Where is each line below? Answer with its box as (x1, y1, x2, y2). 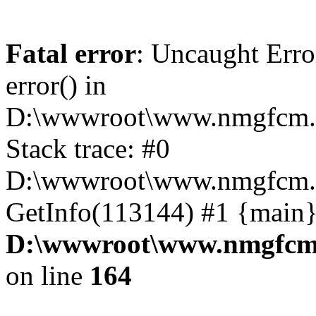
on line (6, 260, 90, 291)
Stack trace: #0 (6, 133, 170, 164)
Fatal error (6, 38, 136, 68)
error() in (6, 70, 107, 100)
